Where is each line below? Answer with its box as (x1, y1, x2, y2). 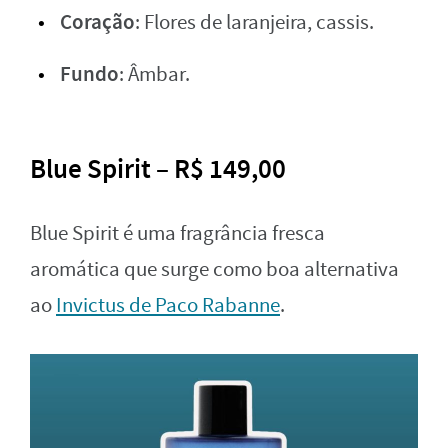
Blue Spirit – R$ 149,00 (30, 150, 286, 187)
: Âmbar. (119, 60, 190, 88)
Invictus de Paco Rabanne (56, 291, 280, 319)
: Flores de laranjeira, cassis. (135, 8, 374, 36)
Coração (60, 7, 135, 36)
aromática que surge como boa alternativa (30, 255, 399, 283)
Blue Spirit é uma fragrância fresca (30, 219, 325, 247)
